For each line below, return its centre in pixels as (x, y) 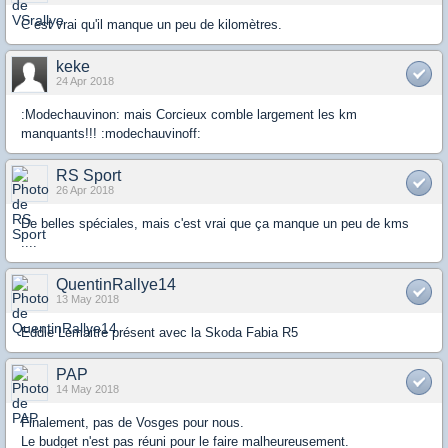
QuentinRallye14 (116, 285)
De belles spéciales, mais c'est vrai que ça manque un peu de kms (215, 224)
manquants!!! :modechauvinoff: (111, 134)
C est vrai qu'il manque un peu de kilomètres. (151, 25)
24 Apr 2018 (85, 81)
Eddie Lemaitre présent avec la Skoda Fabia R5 (159, 333)
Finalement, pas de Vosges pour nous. (132, 423)
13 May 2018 (87, 299)
